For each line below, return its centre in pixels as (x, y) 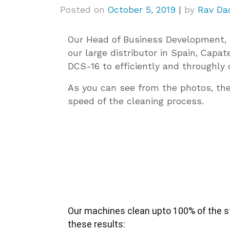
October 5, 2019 (142, 10)
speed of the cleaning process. (136, 101)
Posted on (84, 10)
